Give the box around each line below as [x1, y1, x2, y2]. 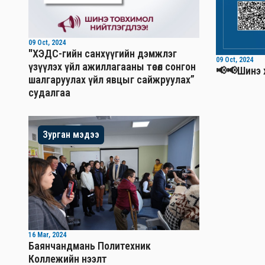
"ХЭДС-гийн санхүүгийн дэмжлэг [28, 47, 177, 60]
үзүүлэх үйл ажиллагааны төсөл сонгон [28, 60, 196, 73]
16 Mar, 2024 [28, 230, 66, 239]
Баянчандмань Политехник [28, 239, 151, 252]
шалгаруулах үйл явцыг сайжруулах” [28, 73, 195, 86]
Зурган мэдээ [43, 129, 99, 141]
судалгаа [28, 86, 70, 99]
